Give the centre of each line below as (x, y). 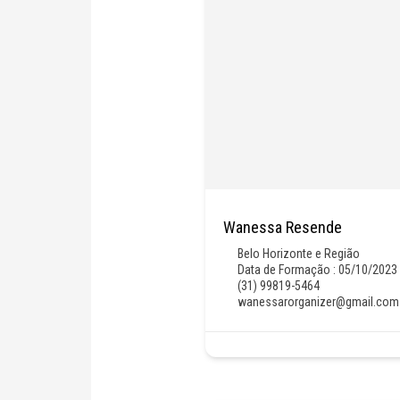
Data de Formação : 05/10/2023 (318, 269)
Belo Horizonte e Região (299, 253)
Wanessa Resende (283, 227)
